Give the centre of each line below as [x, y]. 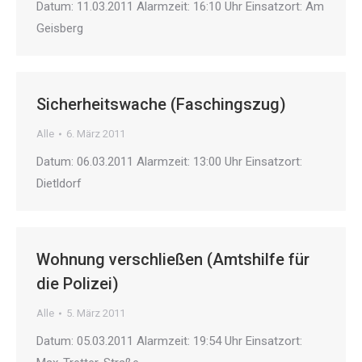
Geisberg [60, 29]
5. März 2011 [96, 314]
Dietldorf [59, 184]
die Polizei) [78, 284]
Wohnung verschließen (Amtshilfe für [173, 260]
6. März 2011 [96, 134]
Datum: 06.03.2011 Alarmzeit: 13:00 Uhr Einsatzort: [169, 162]
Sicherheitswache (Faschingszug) [161, 105]
